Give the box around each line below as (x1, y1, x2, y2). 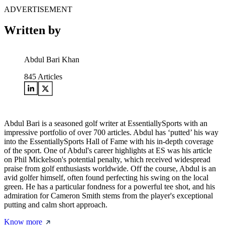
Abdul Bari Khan (24, 55, 79, 64)
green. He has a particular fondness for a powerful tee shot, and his (4, 182, 215, 191)
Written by (4, 24, 61, 37)
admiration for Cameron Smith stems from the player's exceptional (4, 191, 213, 200)
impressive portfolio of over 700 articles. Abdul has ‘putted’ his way (4, 128, 218, 137)
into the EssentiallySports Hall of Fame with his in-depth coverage (4, 137, 213, 146)
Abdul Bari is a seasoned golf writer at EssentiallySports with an (4, 119, 207, 128)
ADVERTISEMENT (4, 5, 72, 14)
